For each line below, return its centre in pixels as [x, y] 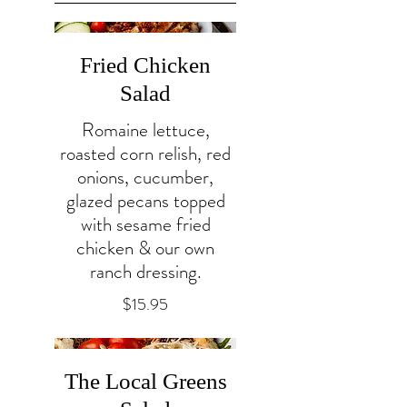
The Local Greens [145, 381]
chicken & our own [145, 248]
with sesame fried [145, 225]
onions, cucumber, [145, 178]
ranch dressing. [145, 272]
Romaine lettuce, [145, 130]
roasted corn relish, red [145, 154]
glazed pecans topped [145, 201]
